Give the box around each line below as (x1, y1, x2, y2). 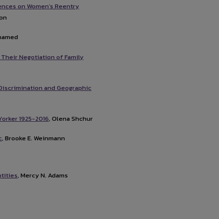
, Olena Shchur (49, 114, 93, 124)
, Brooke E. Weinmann (2, 133, 65, 143)
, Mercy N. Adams (18, 170, 68, 180)
